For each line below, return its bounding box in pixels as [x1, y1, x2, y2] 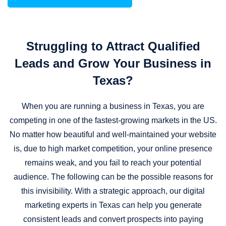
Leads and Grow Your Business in [15, 56, 211, 71]
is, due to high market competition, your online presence [14, 144, 212, 153]
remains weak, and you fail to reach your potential [25, 158, 201, 167]
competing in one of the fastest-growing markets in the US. [9, 116, 217, 125]
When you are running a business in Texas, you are [22, 102, 204, 111]
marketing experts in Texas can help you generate [24, 201, 202, 210]
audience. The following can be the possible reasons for [13, 173, 213, 182]
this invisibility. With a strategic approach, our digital [21, 187, 205, 196]
